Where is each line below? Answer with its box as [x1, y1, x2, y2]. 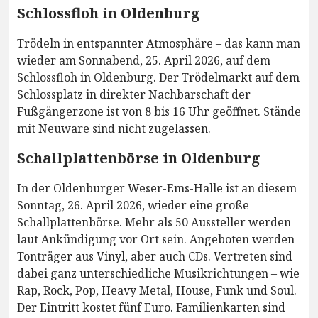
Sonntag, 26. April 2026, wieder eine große [17, 197, 249, 213]
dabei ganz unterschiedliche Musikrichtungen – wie [17, 265, 300, 281]
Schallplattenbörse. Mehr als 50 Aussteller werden [17, 214, 291, 230]
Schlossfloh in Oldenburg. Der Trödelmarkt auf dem [17, 69, 300, 85]
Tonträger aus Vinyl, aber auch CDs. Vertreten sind [17, 248, 292, 264]
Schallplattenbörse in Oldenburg [17, 148, 261, 168]
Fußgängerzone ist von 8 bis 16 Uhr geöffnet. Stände [17, 103, 301, 119]
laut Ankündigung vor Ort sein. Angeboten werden [17, 231, 295, 247]
